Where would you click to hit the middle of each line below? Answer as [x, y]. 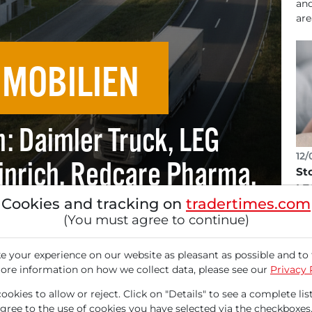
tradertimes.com [248, 203]
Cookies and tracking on [94, 203]
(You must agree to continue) [156, 219]
